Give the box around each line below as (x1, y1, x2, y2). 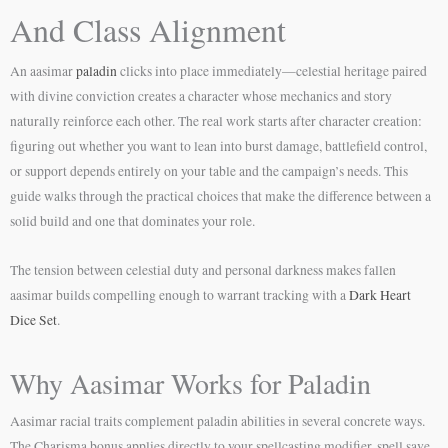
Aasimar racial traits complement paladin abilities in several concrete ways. (10, 411, 425, 430)
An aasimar (10, 62, 76, 80)
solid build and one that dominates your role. (10, 212, 255, 230)
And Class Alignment (10, 8, 286, 51)
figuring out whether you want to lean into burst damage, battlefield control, (10, 137, 427, 155)
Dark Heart (349, 285, 411, 304)
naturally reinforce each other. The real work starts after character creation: (10, 112, 422, 130)
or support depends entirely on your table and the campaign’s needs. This (10, 162, 408, 180)
